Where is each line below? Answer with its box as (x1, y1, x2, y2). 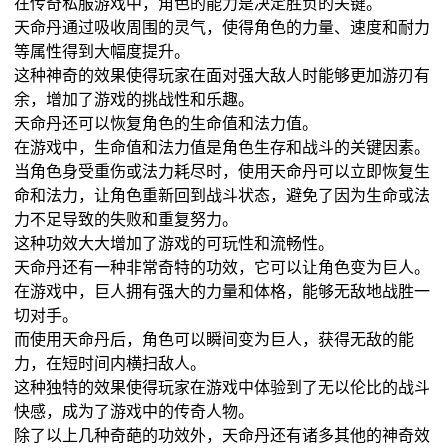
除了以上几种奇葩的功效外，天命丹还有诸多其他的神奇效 (14, 422, 431, 446)
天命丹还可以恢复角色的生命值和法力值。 (14, 110, 319, 134)
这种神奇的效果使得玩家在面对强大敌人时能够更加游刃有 (14, 62, 431, 86)
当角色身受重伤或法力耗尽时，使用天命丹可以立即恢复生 (14, 158, 431, 182)
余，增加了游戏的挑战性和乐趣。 (14, 86, 255, 110)
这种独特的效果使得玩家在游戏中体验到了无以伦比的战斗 (14, 374, 431, 398)
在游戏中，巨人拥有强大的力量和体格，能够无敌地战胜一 (14, 278, 431, 302)
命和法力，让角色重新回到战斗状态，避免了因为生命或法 (14, 182, 431, 206)
